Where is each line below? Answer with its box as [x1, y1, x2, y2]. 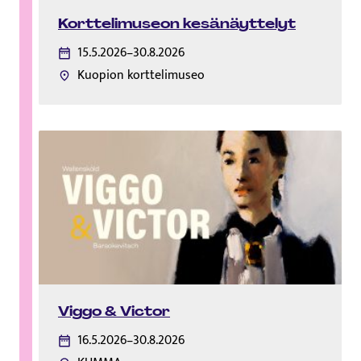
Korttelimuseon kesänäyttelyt [58, 14, 296, 32]
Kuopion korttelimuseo [77, 64, 205, 86]
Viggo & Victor [58, 302, 170, 321]
